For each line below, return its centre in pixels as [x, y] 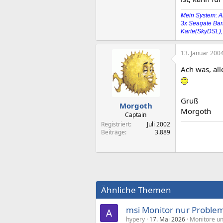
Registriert [115, 124]
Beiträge [113, 132]
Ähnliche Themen [136, 190]
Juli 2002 [159, 124]
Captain [136, 115]
